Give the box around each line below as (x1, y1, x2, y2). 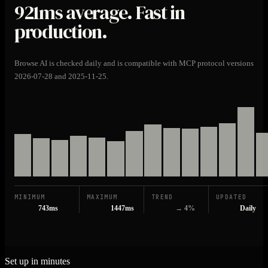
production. (14, 18, 107, 45)
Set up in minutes (5, 255, 70, 266)
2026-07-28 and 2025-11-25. (14, 72, 108, 81)
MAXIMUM (87, 193, 118, 201)
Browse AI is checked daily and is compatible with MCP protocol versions (14, 59, 254, 68)
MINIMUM (14, 193, 45, 201)
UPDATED (216, 193, 247, 201)
